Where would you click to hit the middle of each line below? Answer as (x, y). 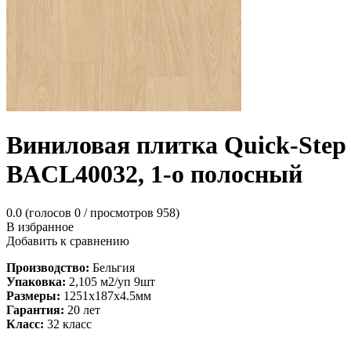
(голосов (48, 212)
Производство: (48, 267)
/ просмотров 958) (132, 212)
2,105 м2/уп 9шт (110, 281)
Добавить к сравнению (68, 241)
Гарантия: (35, 309)
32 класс (68, 324)
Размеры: (33, 295)
